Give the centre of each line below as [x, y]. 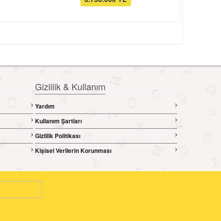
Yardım [45, 106]
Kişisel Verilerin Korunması [73, 151]
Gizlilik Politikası [57, 136]
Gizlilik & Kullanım [70, 87]
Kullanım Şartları [58, 121]
